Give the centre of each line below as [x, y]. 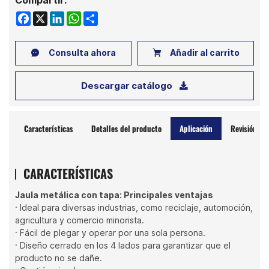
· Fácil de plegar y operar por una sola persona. [110, 233]
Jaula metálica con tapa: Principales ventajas [114, 196]
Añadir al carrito [204, 53]
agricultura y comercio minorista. [80, 221]
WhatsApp [92, 17]
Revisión [244, 129]
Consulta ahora [81, 53]
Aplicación [196, 129]
